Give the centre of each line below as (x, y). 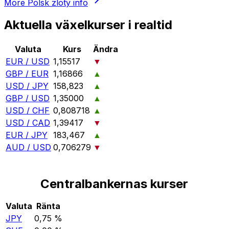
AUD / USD (28, 147)
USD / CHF (28, 111)
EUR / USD (28, 62)
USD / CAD (28, 123)
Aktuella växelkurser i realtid (88, 25)
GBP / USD (28, 98)
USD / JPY (27, 86)
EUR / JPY (27, 135)
